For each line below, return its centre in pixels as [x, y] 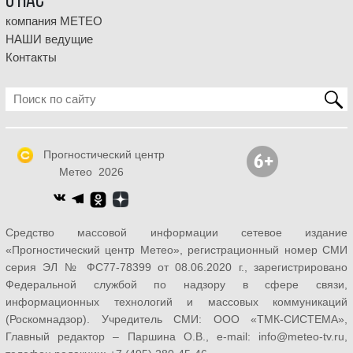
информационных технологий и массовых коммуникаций [176, 302]
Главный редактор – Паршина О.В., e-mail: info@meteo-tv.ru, [176, 337]
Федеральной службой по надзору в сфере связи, [176, 285]
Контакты [31, 58]
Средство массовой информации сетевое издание [176, 233]
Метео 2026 [91, 172]
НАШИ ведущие [49, 40]
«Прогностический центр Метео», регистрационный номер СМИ [176, 250]
